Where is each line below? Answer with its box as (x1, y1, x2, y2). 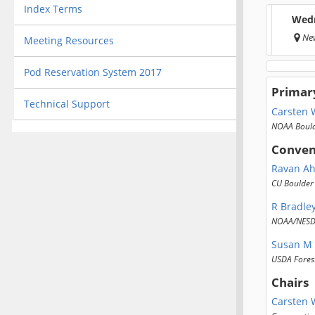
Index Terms (23, 1, 82, 15)
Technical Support (23, 96, 110, 110)
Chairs (271, 274, 309, 291)
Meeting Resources (23, 33, 114, 47)
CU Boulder (271, 176, 314, 188)
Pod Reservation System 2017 (23, 65, 162, 79)
